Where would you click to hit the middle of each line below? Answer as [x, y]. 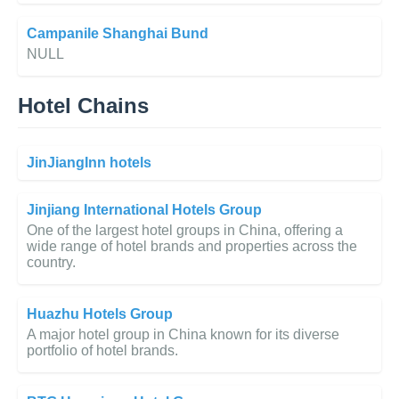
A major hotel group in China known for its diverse [183, 335]
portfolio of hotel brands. [102, 351]
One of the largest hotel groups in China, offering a [185, 231]
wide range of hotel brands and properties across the [192, 247]
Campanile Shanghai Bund [118, 34]
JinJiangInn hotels [89, 163]
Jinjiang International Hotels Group [144, 210]
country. [51, 263]
